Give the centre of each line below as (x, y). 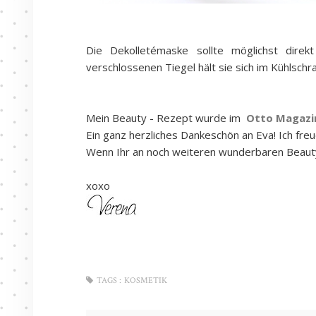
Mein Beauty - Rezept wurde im (165, 118)
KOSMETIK (146, 280)
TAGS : (109, 280)
